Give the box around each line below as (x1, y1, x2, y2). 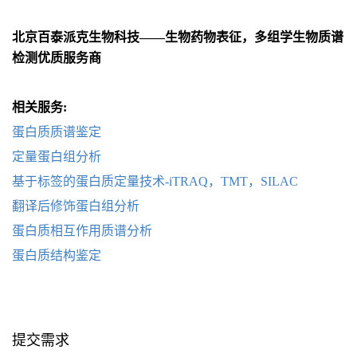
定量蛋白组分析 (12, 150, 101, 163)
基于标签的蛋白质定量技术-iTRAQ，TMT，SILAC (12, 175, 298, 188)
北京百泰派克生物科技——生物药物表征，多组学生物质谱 (12, 30, 343, 44)
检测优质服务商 (12, 51, 101, 65)
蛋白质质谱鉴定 (12, 125, 101, 139)
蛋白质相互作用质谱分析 (12, 224, 152, 237)
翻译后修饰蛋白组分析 (12, 199, 139, 213)
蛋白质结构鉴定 (12, 249, 101, 262)
